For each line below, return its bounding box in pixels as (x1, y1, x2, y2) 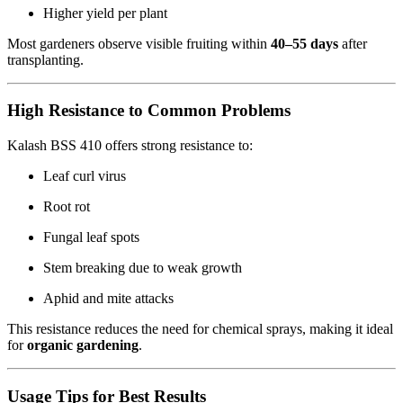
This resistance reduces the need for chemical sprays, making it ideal (7, 321, 393, 336)
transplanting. (7, 51, 84, 67)
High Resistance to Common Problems (7, 101, 291, 121)
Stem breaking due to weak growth (43, 260, 242, 275)
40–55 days (271, 35, 338, 51)
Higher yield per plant (43, 4, 167, 21)
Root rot (43, 199, 90, 214)
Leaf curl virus (43, 168, 126, 184)
